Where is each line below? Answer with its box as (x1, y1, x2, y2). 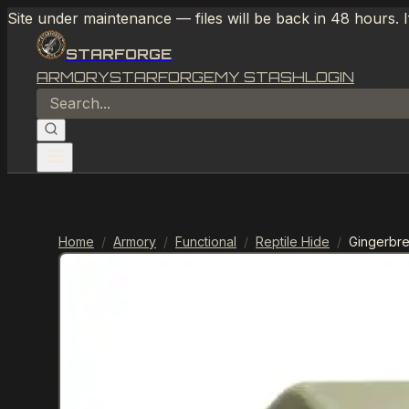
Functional (175, 234, 236, 249)
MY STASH (215, 68, 305, 86)
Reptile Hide (256, 234, 330, 249)
